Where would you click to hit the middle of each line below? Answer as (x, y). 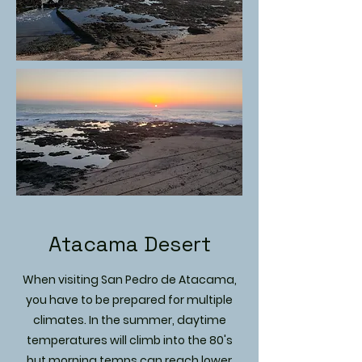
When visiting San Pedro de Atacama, (129, 280)
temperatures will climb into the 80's (129, 340)
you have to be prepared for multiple (129, 300)
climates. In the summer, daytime (129, 320)
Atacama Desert (129, 244)
